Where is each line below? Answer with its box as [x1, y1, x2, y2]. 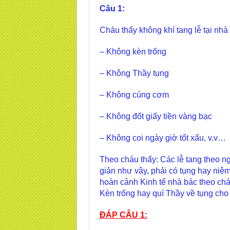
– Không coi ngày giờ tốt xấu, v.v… [99, 133, 226, 142]
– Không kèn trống [99, 47, 166, 56]
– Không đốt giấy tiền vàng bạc [99, 112, 212, 121]
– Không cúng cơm [99, 90, 169, 99]
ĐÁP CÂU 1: [99, 210, 147, 219]
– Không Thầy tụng [99, 69, 169, 78]
